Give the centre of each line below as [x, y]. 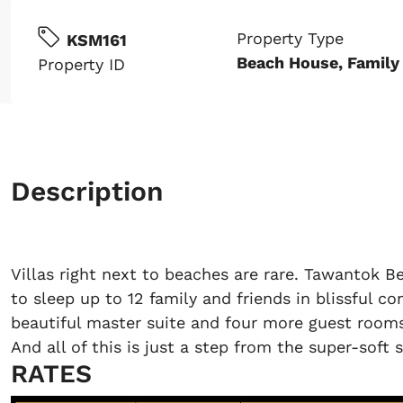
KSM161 [97, 40]
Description [87, 191]
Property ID [81, 64]
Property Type [290, 38]
